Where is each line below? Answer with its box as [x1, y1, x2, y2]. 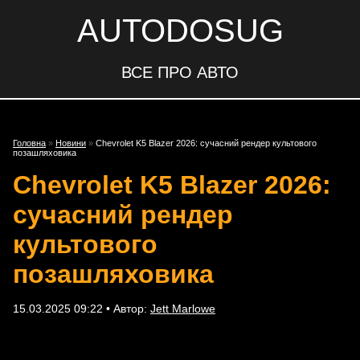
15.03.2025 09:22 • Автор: [13, 302, 150, 315]
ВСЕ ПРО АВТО [121, 63, 239, 81]
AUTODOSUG [76, 13, 284, 48]
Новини [55, 138, 86, 148]
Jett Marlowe [150, 302, 215, 315]
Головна [13, 138, 46, 148]
